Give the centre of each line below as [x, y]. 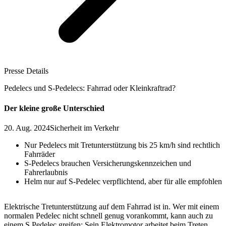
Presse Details [26, 71]
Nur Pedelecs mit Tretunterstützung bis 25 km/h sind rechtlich [122, 145]
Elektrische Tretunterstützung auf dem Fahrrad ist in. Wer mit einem [111, 206]
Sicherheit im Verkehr [84, 128]
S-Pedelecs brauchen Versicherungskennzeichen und [108, 163]
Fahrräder [40, 154]
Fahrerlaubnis [46, 172]
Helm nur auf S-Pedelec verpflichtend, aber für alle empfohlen [123, 181]
